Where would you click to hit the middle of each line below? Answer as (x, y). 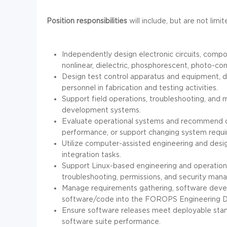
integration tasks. (91, 155)
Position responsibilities (88, 21)
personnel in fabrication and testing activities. (140, 88)
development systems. (101, 110)
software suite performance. (111, 221)
